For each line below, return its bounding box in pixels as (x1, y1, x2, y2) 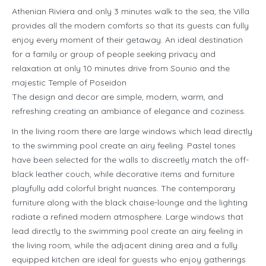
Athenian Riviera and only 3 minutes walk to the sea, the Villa (12, 6, 249, 17)
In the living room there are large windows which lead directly (12, 126, 252, 137)
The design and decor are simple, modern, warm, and (12, 91, 223, 103)
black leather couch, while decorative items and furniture (12, 169, 235, 180)
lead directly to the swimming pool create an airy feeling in (12, 226, 243, 237)
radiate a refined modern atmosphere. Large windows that (12, 211, 243, 223)
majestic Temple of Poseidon (12, 77, 126, 88)
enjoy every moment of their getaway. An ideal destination (12, 34, 243, 46)
